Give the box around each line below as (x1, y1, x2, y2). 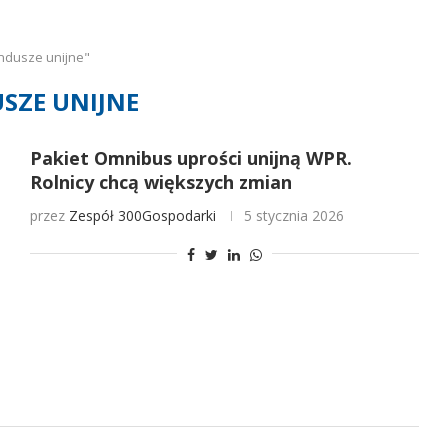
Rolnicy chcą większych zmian (29, 170, 292, 194)
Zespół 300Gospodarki (68, 206, 216, 225)
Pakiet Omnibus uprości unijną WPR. (29, 146, 352, 170)
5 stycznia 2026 (243, 206, 344, 225)
